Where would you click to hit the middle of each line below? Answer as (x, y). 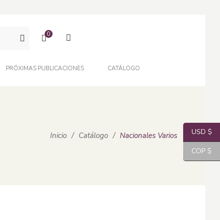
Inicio (58, 136)
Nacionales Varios (149, 136)
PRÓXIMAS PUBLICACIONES (45, 68)
